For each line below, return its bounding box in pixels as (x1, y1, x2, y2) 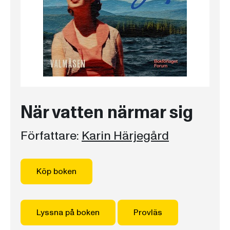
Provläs (133, 207, 162, 218)
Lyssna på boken (36, 207, 100, 218)
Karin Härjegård (82, 127, 169, 144)
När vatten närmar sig (21, 101, 193, 125)
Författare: (21, 127, 79, 144)
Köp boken (36, 166, 76, 177)
